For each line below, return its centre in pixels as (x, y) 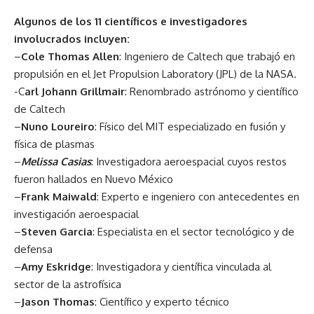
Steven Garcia (57, 232)
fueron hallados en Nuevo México (94, 179)
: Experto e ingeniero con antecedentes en (198, 197)
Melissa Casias (56, 162)
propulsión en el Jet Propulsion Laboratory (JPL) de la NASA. (155, 74)
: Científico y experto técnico (162, 302)
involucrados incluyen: (72, 39)
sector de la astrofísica (68, 284)
